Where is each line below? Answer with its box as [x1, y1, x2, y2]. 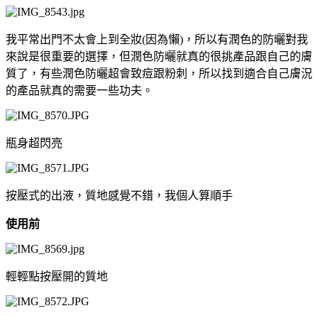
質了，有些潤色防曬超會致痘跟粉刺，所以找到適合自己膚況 [6, 67, 312, 79]
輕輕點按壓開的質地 [6, 270, 108, 283]
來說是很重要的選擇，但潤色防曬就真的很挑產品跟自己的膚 [6, 50, 312, 62]
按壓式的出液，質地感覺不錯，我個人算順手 [6, 189, 236, 202]
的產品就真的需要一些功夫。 [6, 84, 153, 97]
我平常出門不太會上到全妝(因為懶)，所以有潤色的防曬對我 [6, 33, 308, 45]
